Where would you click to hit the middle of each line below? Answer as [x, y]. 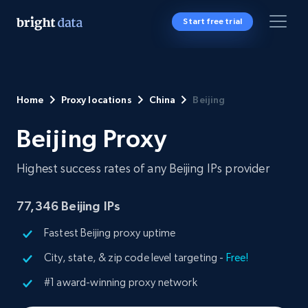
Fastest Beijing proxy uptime [110, 233]
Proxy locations [96, 100]
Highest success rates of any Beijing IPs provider [143, 168]
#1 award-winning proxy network [121, 282]
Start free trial [212, 21]
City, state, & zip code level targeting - [135, 257]
